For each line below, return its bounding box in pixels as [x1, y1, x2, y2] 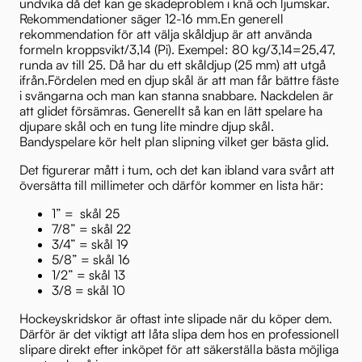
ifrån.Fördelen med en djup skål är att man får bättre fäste [19, 71, 339, 88]
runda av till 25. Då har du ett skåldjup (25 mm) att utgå [19, 56, 326, 73]
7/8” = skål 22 [52, 220, 131, 237]
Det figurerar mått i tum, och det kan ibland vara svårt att [19, 161, 335, 178]
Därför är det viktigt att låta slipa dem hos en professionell [19, 325, 339, 342]
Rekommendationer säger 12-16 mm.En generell [19, 10, 284, 27]
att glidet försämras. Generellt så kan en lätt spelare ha [19, 102, 322, 119]
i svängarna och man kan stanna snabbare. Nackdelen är [19, 86, 334, 103]
